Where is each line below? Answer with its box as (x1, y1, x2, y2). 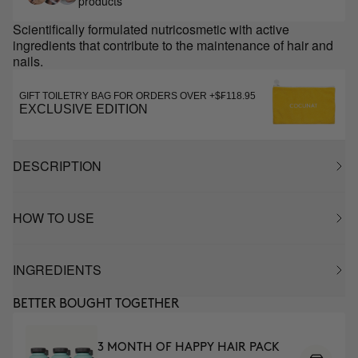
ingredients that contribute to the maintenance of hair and (13, 36, 333, 54)
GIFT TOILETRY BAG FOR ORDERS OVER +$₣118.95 (19, 90, 256, 101)
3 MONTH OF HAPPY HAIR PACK (97, 342, 280, 353)
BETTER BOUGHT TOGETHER (13, 298, 179, 310)
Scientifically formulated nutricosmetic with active (13, 20, 289, 38)
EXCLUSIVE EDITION (19, 102, 148, 116)
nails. (13, 52, 43, 70)
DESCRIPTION (13, 157, 101, 175)
